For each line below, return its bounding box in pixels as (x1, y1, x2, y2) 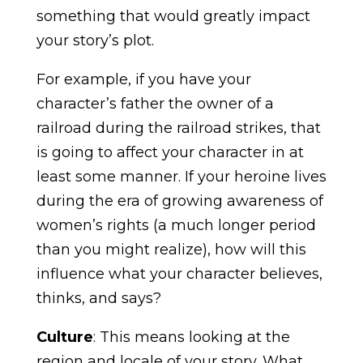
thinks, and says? (36, 288, 161, 307)
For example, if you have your (36, 70, 251, 88)
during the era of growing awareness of (36, 191, 323, 210)
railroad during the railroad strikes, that (36, 118, 321, 137)
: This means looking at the (92, 327, 290, 346)
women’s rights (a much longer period (36, 216, 316, 234)
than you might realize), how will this (36, 240, 306, 258)
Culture (36, 327, 93, 346)
